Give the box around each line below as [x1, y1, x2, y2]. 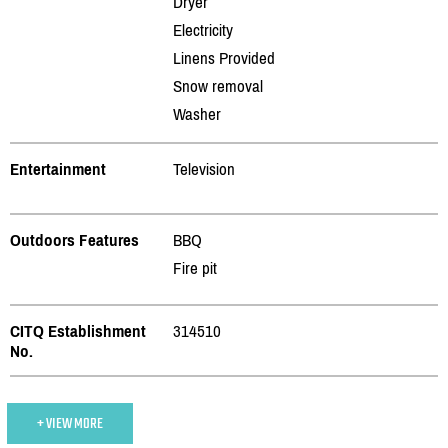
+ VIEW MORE [37, 410, 103, 436]
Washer [173, 103, 221, 124]
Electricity [173, 19, 233, 40]
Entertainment [10, 158, 106, 179]
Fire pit [173, 257, 217, 278]
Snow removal [173, 75, 263, 96]
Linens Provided [173, 47, 275, 68]
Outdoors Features [10, 229, 139, 250]
